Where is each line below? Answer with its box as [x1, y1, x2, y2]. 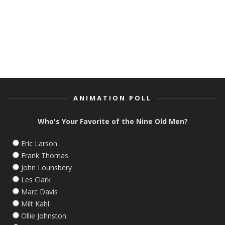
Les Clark [21, 174, 51, 184]
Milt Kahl [21, 198, 49, 208]
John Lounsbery [21, 162, 72, 172]
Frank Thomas [21, 150, 68, 160]
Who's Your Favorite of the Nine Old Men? [37, 116, 188, 126]
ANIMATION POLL [73, 93, 152, 102]
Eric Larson [21, 138, 57, 148]
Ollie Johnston [21, 210, 66, 220]
